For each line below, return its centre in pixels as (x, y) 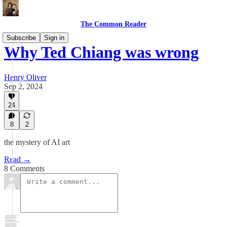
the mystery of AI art (37, 142)
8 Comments (24, 168)
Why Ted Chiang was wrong (101, 52)
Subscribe (21, 38)
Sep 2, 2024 (23, 86)
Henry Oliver (25, 77)
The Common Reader (113, 24)
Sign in (54, 38)
